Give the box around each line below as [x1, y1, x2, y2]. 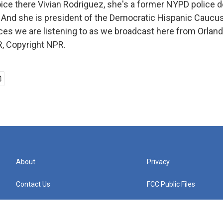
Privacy [147, 158, 170, 166]
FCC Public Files [147, 180, 196, 188]
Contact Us [16, 180, 50, 188]
